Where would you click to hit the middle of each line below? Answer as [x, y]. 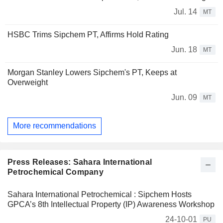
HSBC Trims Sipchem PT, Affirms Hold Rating [88, 34]
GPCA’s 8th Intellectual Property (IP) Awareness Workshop [111, 204]
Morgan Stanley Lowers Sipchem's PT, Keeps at [92, 72]
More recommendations [55, 126]
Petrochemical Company [56, 172]
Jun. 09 [184, 97]
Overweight [28, 82]
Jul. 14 [185, 11]
